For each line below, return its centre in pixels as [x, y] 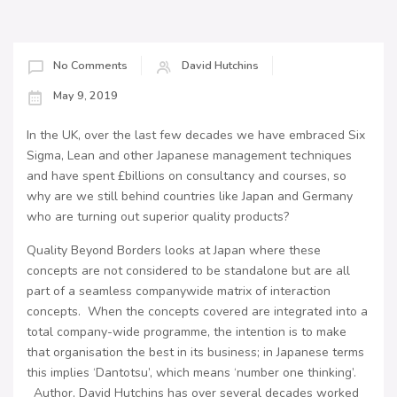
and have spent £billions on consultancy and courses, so [187, 176]
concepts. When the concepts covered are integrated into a [197, 312]
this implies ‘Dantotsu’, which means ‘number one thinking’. [191, 373]
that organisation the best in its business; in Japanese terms [195, 353]
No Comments [90, 66]
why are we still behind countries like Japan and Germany [190, 197]
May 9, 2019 [86, 96]
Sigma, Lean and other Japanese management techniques [189, 156]
